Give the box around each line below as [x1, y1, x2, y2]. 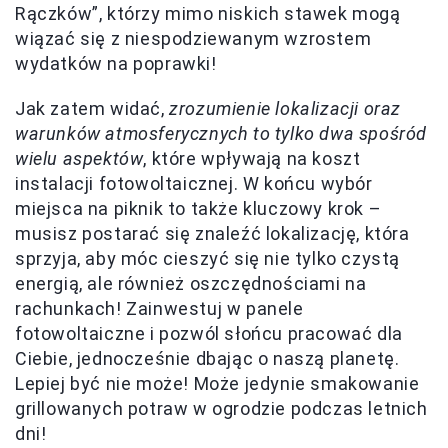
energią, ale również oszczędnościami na [15, 272, 367, 294]
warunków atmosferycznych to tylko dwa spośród [15, 122, 428, 144]
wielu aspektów [15, 147, 144, 169]
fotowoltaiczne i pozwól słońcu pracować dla [15, 322, 403, 344]
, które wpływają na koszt [143, 147, 361, 169]
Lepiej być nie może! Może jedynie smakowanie [15, 372, 420, 394]
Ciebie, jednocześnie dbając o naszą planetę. [15, 347, 400, 369]
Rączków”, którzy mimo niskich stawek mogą [15, 2, 401, 24]
